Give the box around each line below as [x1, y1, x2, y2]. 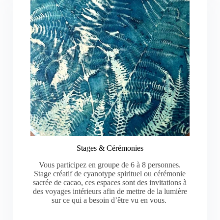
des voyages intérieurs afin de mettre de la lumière [32, 187, 187, 196]
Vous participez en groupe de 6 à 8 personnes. [39, 161, 181, 169]
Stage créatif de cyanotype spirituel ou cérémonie [34, 169, 186, 178]
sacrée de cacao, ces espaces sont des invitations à [33, 178, 187, 187]
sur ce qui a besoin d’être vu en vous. [51, 196, 168, 205]
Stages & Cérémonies [76, 144, 143, 153]
